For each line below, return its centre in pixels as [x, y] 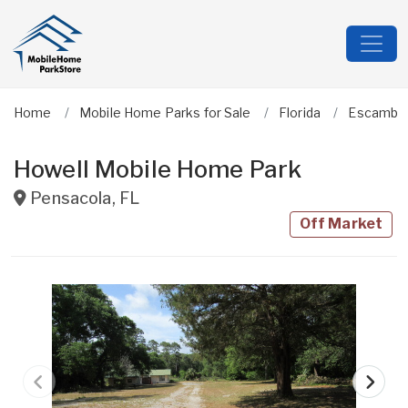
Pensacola [71, 198]
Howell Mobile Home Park [158, 169]
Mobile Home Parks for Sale [165, 112]
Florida [300, 112]
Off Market [341, 224]
